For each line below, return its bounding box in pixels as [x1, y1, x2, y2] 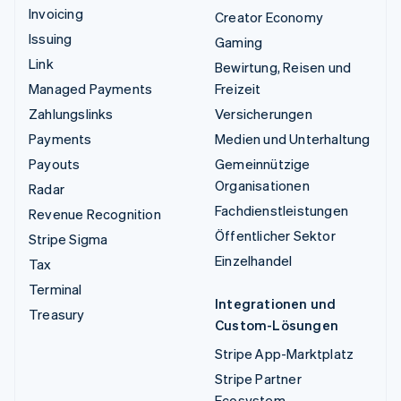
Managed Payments [29, 80, 153, 98]
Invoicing [29, 4, 83, 23]
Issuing [29, 30, 73, 48]
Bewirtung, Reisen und [215, 58, 352, 77]
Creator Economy [215, 8, 323, 27]
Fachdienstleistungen [215, 201, 348, 220]
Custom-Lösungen [215, 316, 338, 335]
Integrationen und [215, 294, 337, 313]
